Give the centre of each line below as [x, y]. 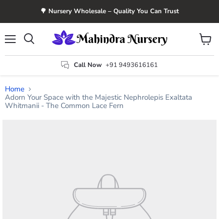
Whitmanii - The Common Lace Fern [64, 106]
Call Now [88, 65]
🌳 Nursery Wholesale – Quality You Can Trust [109, 11]
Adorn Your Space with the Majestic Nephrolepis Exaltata [99, 98]
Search [40, 48]
